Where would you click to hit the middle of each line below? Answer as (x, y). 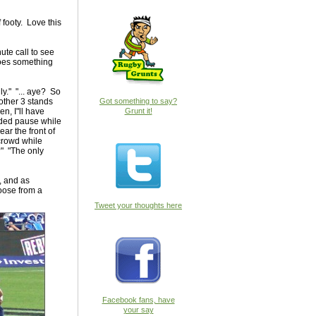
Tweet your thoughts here (138, 205)
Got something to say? (138, 101)
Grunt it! (138, 111)
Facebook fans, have (138, 300)
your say (138, 310)
